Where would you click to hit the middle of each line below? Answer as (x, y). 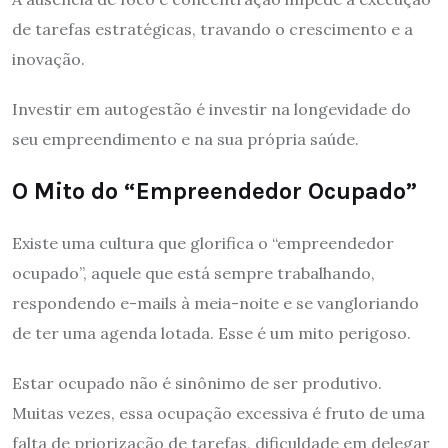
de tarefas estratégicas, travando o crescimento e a (212, 28)
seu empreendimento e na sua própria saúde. (185, 138)
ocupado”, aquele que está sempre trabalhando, (193, 272)
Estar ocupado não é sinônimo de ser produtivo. (197, 382)
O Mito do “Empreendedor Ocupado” (214, 190)
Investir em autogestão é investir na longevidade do (211, 108)
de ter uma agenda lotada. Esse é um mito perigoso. (211, 332)
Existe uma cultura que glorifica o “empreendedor (203, 242)
